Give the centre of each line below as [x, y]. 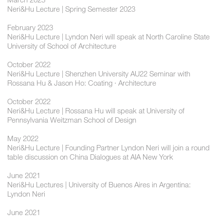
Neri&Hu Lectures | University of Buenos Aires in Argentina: [99, 185]
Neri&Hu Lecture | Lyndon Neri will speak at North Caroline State [109, 37]
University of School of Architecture [62, 46]
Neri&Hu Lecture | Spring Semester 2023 [71, 9]
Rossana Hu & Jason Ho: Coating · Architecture [82, 83]
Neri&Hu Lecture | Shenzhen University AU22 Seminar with [99, 74]
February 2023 [30, 27]
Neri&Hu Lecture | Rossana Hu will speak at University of [96, 111]
